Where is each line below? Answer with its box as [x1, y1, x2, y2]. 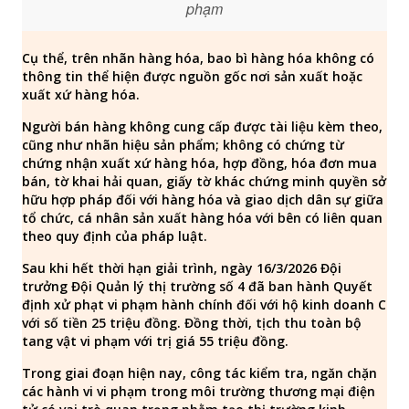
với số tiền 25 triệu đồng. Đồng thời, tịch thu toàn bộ [22, 314, 362, 331]
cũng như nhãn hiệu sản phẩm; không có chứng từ [22, 136, 344, 153]
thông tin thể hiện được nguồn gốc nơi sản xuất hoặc [22, 68, 362, 85]
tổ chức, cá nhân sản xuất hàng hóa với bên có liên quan [22, 209, 383, 226]
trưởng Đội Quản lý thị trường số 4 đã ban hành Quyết [22, 278, 372, 295]
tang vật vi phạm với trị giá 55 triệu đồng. [22, 332, 288, 350]
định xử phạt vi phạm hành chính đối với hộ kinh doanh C [22, 296, 386, 313]
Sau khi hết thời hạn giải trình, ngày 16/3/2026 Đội [22, 259, 341, 277]
